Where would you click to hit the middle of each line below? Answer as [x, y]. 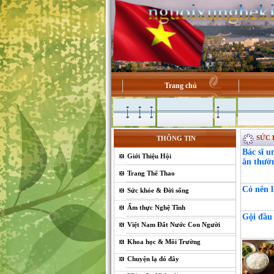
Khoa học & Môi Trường [164, 242]
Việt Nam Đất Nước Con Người [174, 224]
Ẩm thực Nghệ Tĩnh [156, 207]
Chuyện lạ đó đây [153, 259]
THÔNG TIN [176, 138]
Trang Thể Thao [151, 173]
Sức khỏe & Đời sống [158, 190]
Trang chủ [181, 86]
